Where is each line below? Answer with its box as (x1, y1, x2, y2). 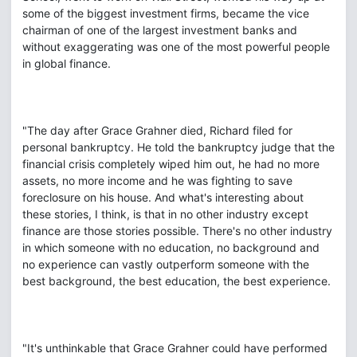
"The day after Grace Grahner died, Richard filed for (22, 124, 292, 137)
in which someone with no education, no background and (22, 241, 320, 254)
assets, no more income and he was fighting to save (22, 174, 292, 187)
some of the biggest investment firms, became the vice (22, 6, 309, 20)
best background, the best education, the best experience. (22, 274, 331, 288)
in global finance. (22, 57, 111, 70)
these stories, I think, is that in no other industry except (22, 207, 308, 221)
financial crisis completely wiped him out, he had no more (22, 157, 320, 171)
